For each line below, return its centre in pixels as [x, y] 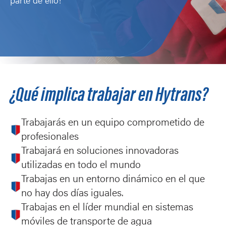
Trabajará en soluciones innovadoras [100, 151]
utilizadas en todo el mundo [81, 165]
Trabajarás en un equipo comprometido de [113, 123]
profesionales [50, 137]
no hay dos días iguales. [72, 194]
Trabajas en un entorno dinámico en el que [113, 180]
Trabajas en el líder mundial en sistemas [107, 208]
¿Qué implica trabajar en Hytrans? [109, 96]
